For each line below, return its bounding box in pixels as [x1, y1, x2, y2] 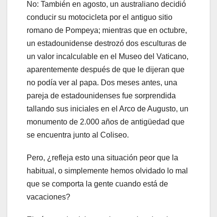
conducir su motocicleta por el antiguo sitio [27, 13, 172, 22]
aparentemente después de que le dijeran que [27, 65, 185, 74]
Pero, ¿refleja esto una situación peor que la [27, 154, 178, 162]
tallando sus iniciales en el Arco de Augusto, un [27, 105, 188, 113]
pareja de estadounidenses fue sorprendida [27, 92, 176, 100]
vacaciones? [27, 193, 70, 201]
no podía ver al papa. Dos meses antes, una [27, 78, 177, 87]
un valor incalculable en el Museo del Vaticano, [27, 52, 188, 61]
